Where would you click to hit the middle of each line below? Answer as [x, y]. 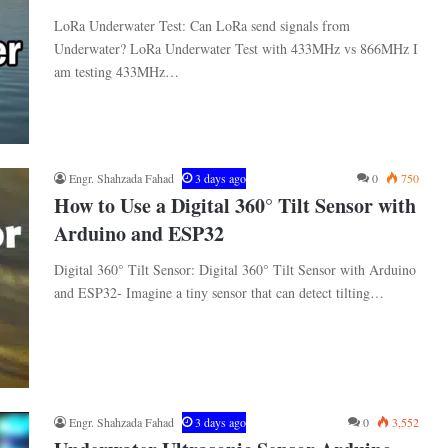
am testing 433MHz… [116, 72]
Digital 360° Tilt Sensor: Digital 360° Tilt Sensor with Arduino [235, 270]
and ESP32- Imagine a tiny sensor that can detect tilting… [219, 293]
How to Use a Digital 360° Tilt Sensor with [235, 206]
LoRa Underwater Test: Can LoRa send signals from [202, 26]
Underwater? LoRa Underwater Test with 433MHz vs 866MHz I [236, 49]
